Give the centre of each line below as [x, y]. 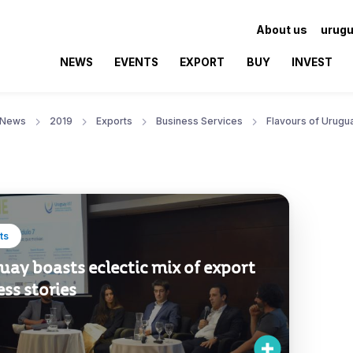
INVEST [312, 62]
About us [282, 29]
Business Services [199, 121]
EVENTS [137, 62]
